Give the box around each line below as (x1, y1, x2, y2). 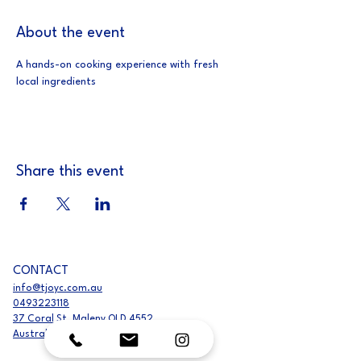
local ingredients (16, 76, 96, 87)
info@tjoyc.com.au (13, 283, 102, 293)
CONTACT (13, 264, 68, 277)
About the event (16, 25, 125, 40)
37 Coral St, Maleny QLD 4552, (13, 313, 156, 324)
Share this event (16, 164, 124, 179)
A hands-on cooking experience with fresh (16, 59, 222, 70)
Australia (13, 329, 56, 339)
